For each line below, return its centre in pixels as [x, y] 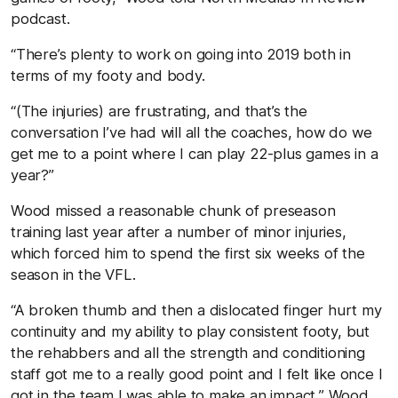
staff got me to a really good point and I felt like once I [197, 374]
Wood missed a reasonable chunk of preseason [173, 210]
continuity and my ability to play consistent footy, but [190, 331]
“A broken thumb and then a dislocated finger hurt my [196, 310]
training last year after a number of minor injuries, [179, 231]
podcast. [40, 18]
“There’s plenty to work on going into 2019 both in [181, 54]
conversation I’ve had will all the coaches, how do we [191, 132]
